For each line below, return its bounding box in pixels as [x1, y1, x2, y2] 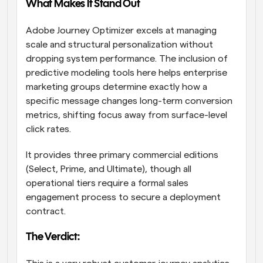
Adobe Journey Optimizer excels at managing [26, 26, 217, 36]
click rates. [26, 124, 73, 134]
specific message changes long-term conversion [26, 96, 232, 106]
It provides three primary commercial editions [26, 150, 218, 160]
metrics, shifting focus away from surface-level [26, 110, 227, 120]
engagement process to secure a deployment [26, 193, 221, 203]
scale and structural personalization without [26, 40, 213, 50]
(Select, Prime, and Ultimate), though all [26, 164, 191, 174]
